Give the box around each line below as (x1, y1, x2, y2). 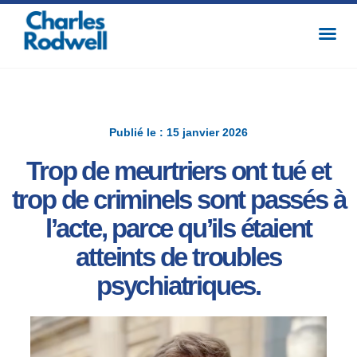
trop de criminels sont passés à (11, 185, 346, 215)
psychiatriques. (96, 271, 261, 301)
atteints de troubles (76, 242, 281, 273)
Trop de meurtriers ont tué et (26, 156, 331, 186)
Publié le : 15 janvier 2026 (109, 126, 248, 139)
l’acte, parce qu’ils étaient (45, 214, 312, 244)
